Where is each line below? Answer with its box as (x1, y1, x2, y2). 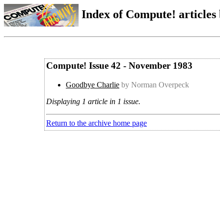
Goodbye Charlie (66, 80, 119, 89)
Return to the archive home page (46, 118, 147, 127)
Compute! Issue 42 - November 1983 (46, 60, 192, 71)
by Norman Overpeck (121, 80, 189, 89)
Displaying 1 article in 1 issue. (46, 97, 140, 106)
